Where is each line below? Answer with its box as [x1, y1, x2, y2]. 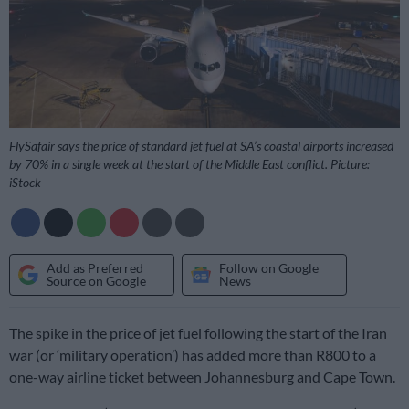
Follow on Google [219, 260, 319, 277]
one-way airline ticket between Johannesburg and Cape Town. [9, 368, 395, 386]
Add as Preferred [47, 260, 143, 277]
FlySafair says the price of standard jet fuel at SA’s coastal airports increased [9, 137, 393, 153]
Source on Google [47, 273, 146, 289]
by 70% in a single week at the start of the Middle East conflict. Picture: [9, 155, 370, 172]
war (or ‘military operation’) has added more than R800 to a [9, 346, 376, 364]
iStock [9, 173, 41, 190]
